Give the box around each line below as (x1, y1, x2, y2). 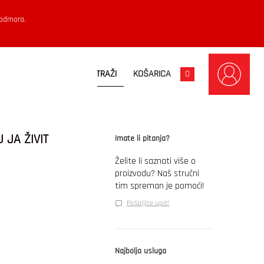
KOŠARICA (133, 67, 171, 80)
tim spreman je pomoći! (115, 179, 204, 192)
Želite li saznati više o (115, 154, 196, 167)
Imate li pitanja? (115, 133, 170, 144)
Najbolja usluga (115, 245, 167, 256)
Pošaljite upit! (127, 198, 170, 207)
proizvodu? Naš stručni (115, 167, 200, 180)
